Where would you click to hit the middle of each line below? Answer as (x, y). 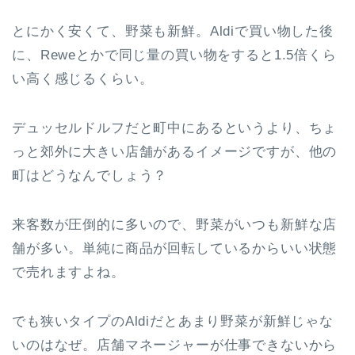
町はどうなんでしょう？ (90, 176)
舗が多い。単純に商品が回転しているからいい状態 (175, 248)
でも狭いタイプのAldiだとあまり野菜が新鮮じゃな (173, 321)
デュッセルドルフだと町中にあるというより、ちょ (175, 128)
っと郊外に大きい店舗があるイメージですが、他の (175, 152)
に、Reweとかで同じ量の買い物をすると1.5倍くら (174, 55)
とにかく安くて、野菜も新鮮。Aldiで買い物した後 (173, 31)
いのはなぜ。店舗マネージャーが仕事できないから (175, 345)
